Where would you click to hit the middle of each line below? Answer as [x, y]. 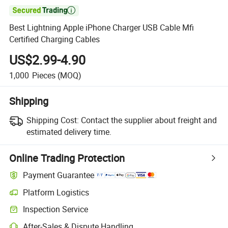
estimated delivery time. [69, 132]
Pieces [44, 75]
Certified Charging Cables [55, 39]
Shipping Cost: [52, 120]
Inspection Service [56, 209]
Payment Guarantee [59, 175]
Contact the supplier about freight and [149, 120]
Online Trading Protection [67, 158]
